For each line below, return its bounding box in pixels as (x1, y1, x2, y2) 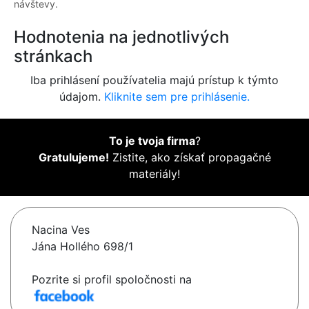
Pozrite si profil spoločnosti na (32, 272, 192, 287)
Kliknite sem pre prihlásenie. (104, 90, 250, 104)
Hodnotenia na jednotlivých (14, 27, 229, 48)
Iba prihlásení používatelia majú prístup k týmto (30, 73, 279, 88)
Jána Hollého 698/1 (32, 239, 133, 254)
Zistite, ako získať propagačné (108, 150, 271, 165)
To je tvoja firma (108, 134, 195, 148)
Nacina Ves (32, 223, 90, 237)
